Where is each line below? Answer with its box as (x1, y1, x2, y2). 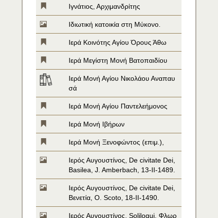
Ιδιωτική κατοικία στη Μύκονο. (69, 20, 161, 28)
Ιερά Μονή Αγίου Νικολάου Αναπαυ (69, 74, 176, 82)
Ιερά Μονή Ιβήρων (69, 120, 125, 128)
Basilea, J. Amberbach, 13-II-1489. (69, 166, 176, 174)
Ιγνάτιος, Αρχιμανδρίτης (69, 2, 141, 10)
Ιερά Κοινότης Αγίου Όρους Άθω (69, 38, 167, 46)
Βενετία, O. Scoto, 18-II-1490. (69, 194, 160, 201)
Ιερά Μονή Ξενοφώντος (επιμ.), (69, 138, 164, 146)
